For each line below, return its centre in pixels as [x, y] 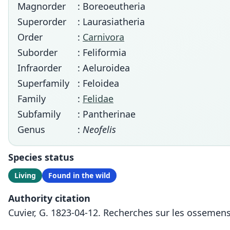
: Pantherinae [107, 114]
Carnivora [103, 37]
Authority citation [49, 198]
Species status [41, 157]
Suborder [37, 52]
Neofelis [99, 129]
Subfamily [39, 114]
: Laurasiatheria [111, 22]
